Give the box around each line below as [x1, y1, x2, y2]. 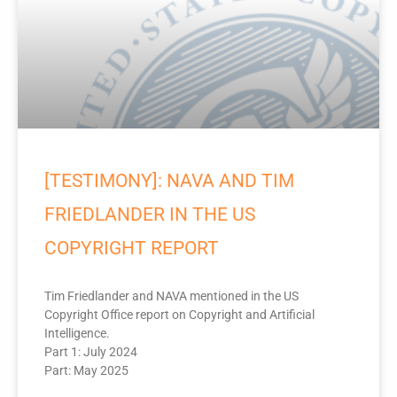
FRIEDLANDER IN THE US [44, 204, 255, 226]
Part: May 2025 [44, 363, 128, 378]
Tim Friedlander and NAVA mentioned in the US [44, 289, 299, 304]
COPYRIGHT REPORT [44, 237, 219, 260]
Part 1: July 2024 [44, 345, 137, 360]
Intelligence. [44, 326, 110, 341]
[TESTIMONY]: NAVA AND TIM [44, 170, 294, 192]
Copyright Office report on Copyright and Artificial [44, 307, 315, 323]
